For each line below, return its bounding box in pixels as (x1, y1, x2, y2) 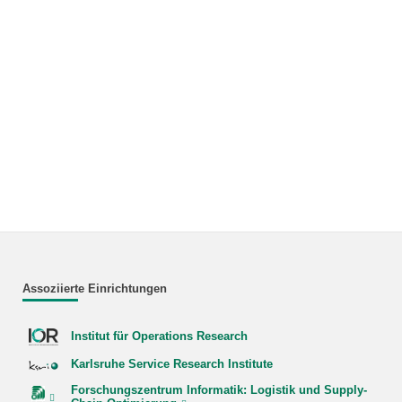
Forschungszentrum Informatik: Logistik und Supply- (70, 384, 367, 398)
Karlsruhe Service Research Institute (70, 358, 273, 371)
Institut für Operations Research (70, 330, 248, 344)
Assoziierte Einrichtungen (22, 282, 167, 295)
